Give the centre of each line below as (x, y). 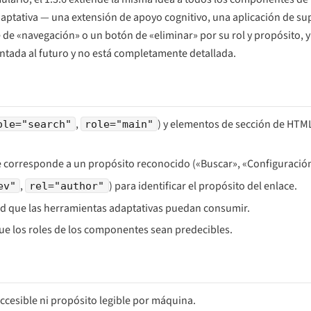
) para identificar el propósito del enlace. (203, 186)
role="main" (119, 124)
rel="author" (67, 185)
